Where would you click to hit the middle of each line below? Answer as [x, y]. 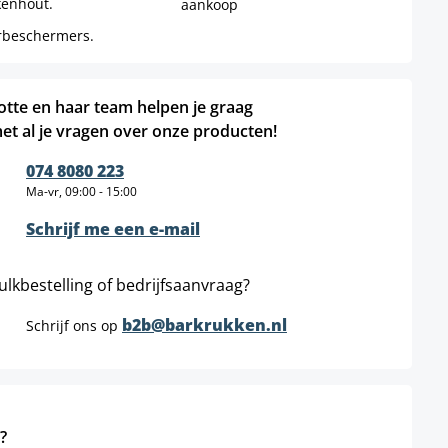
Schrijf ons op [74, 326]
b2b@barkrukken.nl [204, 325]
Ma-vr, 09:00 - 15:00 [81, 192]
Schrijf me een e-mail [113, 229]
